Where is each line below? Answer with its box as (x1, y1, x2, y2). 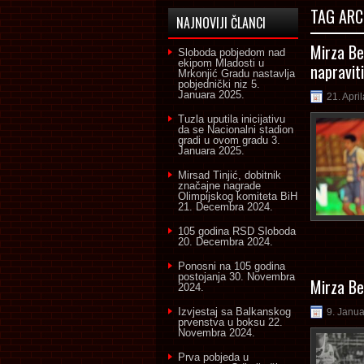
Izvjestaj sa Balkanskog (178, 305, 291, 318)
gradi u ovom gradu (178, 134, 268, 146)
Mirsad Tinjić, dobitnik (178, 169, 281, 181)
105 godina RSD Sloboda (178, 225, 296, 237)
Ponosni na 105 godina (178, 260, 285, 272)
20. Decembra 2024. (178, 236, 273, 248)
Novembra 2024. (178, 327, 255, 339)
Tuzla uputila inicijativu (178, 113, 285, 125)
